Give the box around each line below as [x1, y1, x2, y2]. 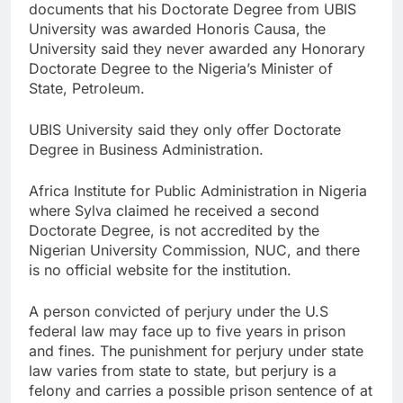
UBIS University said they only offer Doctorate [29, 120, 341, 139]
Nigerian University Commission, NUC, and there [29, 240, 360, 259]
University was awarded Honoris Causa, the [29, 19, 326, 38]
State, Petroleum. [29, 78, 145, 97]
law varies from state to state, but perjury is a [29, 361, 336, 380]
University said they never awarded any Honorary [29, 39, 365, 58]
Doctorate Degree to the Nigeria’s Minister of [29, 58, 333, 77]
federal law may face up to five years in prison [29, 321, 345, 340]
